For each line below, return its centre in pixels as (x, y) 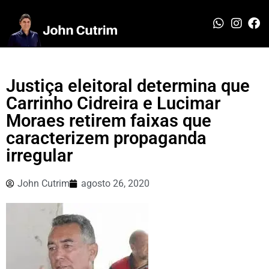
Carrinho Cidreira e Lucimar (113, 103)
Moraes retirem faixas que (109, 120)
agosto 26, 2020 (115, 183)
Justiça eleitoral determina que (128, 86)
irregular (39, 155)
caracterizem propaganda (106, 138)
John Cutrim (44, 183)
